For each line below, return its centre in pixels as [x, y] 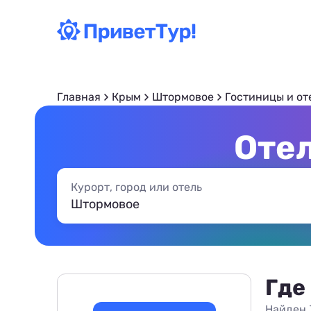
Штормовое [183, 97]
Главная [79, 97]
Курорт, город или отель [136, 187]
